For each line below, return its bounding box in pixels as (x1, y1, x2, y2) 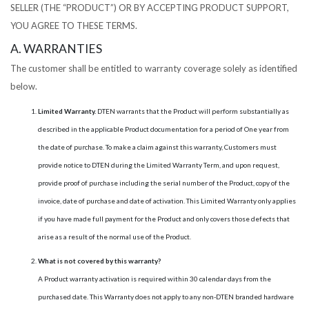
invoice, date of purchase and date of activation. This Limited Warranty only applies (38, 197, 296, 205)
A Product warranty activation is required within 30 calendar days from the (38, 275, 271, 283)
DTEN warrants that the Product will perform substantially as (96, 107, 289, 115)
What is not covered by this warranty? (38, 257, 161, 265)
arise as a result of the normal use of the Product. (38, 232, 191, 241)
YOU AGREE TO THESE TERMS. (10, 20, 137, 31)
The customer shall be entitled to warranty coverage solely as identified (10, 63, 297, 74)
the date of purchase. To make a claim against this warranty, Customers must (38, 143, 277, 151)
